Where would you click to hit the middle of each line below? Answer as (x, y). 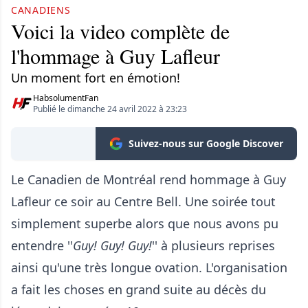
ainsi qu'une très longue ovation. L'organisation (149, 267)
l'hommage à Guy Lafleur (115, 56)
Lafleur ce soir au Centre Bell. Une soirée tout (143, 201)
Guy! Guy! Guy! (112, 245)
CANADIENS (41, 10)
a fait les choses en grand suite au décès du (139, 289)
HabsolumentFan (66, 98)
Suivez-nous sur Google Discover (206, 143)
